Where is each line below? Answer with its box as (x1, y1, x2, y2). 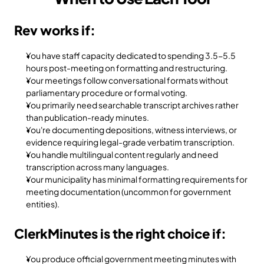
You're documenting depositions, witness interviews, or (26, 124, 237, 135)
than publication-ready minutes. (26, 112, 149, 123)
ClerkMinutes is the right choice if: (14, 225, 226, 242)
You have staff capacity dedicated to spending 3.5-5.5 (26, 50, 236, 61)
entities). (26, 199, 60, 209)
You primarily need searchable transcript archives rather (26, 100, 239, 110)
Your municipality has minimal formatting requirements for (26, 174, 247, 184)
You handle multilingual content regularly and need (26, 149, 218, 160)
